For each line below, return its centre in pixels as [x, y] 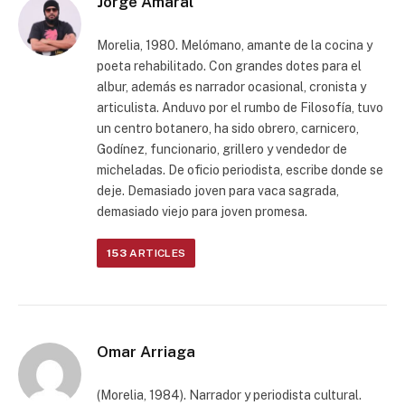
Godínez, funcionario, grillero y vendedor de [222, 149]
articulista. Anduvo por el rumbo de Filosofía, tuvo [240, 108]
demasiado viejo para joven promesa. [202, 212]
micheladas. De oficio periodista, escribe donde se [240, 170]
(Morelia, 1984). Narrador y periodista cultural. [229, 395]
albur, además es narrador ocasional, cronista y [231, 87]
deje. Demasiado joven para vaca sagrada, [218, 191]
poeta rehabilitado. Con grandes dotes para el [229, 66]
